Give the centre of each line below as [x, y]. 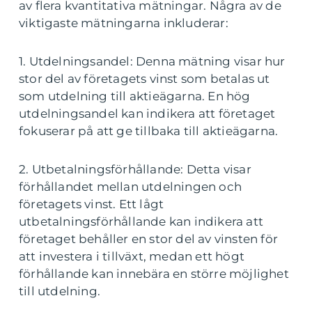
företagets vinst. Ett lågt [92, 204]
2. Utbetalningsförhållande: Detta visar [135, 170]
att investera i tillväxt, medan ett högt [132, 257]
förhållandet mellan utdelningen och [131, 187]
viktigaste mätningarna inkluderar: [124, 23]
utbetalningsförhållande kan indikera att [141, 222]
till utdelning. [60, 291]
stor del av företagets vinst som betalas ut [145, 79]
